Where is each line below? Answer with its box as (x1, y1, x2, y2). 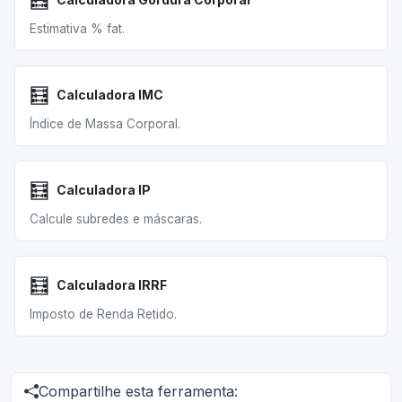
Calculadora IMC (57, 87, 163, 102)
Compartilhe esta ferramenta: (38, 382, 238, 400)
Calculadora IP (57, 182, 151, 197)
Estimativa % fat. (30, 22, 125, 36)
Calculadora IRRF (57, 277, 167, 293)
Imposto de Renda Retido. (30, 307, 177, 321)
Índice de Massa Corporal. (30, 117, 180, 131)
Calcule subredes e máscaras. (30, 212, 202, 226)
